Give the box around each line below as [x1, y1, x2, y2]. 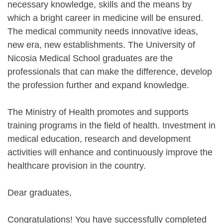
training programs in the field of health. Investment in [7, 120, 216, 130]
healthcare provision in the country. [7, 160, 146, 171]
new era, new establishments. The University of [7, 39, 195, 50]
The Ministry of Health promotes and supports [7, 107, 189, 117]
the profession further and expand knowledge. [7, 80, 189, 90]
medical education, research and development [7, 133, 191, 144]
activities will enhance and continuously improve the [7, 147, 213, 157]
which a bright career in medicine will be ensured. [7, 12, 203, 23]
